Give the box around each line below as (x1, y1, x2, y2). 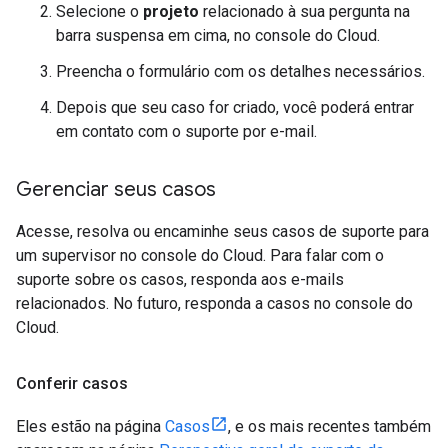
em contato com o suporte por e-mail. (56, 121, 317, 141)
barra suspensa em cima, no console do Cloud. (56, 25, 380, 45)
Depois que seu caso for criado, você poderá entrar (56, 97, 414, 117)
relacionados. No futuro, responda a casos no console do (16, 293, 413, 313)
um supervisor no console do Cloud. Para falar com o (16, 245, 384, 265)
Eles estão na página (16, 416, 165, 436)
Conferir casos (16, 373, 128, 393)
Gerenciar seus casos (16, 176, 216, 202)
